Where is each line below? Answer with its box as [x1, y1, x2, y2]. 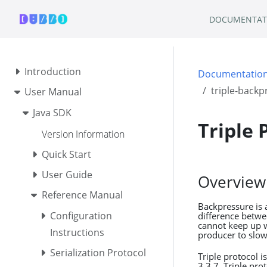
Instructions [50, 226, 105, 240]
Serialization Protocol [50, 246, 147, 260]
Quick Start [41, 147, 91, 161]
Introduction [24, 64, 81, 78]
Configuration [50, 209, 113, 223]
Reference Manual [41, 188, 123, 201]
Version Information [41, 127, 125, 141]
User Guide [41, 167, 92, 181]
